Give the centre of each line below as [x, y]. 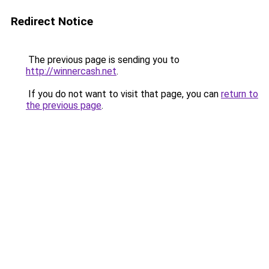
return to [240, 94]
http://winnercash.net [71, 71]
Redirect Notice [52, 21]
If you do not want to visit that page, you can [123, 94]
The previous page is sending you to [103, 60]
